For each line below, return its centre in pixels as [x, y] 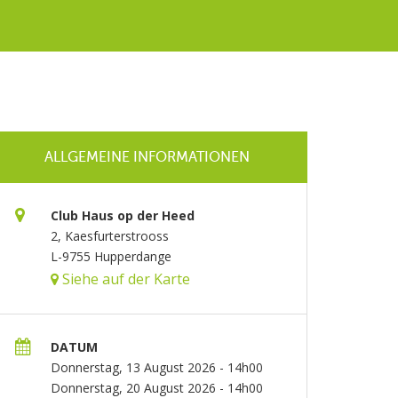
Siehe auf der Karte [124, 279]
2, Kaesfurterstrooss [109, 236]
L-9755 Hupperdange [111, 256]
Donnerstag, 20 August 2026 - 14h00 [156, 388]
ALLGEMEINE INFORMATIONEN [147, 157]
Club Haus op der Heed [122, 215]
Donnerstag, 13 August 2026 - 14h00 [156, 367]
